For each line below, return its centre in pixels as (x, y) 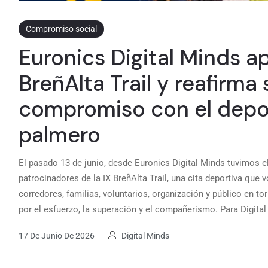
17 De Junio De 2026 (57, 235)
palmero (60, 135)
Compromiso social (61, 28)
